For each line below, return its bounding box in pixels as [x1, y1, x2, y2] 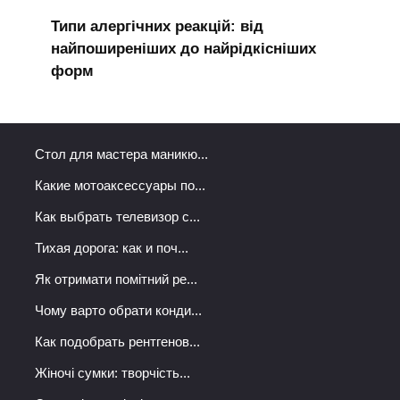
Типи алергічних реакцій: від [50, 17, 263, 35]
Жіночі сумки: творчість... [35, 365, 190, 381]
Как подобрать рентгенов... [35, 334, 200, 350]
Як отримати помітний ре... [35, 271, 197, 287]
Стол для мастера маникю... [35, 146, 208, 162]
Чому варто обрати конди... [35, 303, 202, 319]
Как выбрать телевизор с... [35, 209, 200, 225]
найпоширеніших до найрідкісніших [50, 39, 316, 57]
